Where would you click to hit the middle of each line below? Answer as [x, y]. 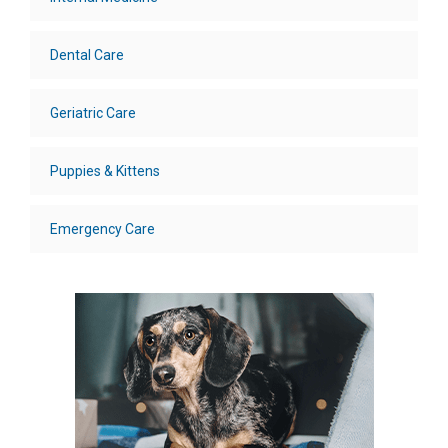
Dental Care [87, 55]
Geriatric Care [93, 113]
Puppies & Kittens [105, 171]
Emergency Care [102, 229]
